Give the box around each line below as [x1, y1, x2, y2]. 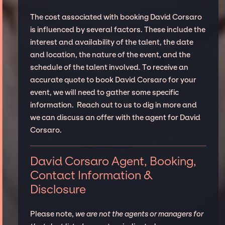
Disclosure [30, 182, 86, 196]
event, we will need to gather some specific [30, 88, 179, 97]
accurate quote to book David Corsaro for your [30, 75, 196, 85]
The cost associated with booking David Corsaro [30, 13, 202, 22]
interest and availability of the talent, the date [30, 38, 193, 47]
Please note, [30, 209, 75, 218]
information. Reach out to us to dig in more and [30, 100, 197, 110]
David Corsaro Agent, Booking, [30, 154, 196, 168]
